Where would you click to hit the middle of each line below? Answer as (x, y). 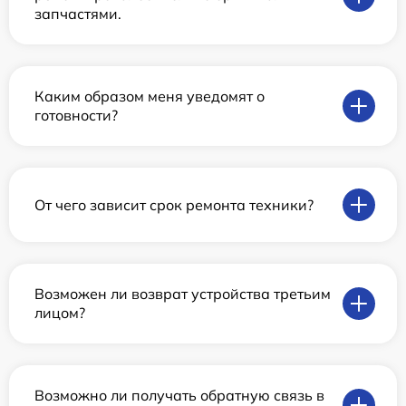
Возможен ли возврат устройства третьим (183, 294)
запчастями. (78, 14)
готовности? (76, 116)
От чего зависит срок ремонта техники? (174, 204)
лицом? (60, 313)
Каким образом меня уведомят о (150, 97)
